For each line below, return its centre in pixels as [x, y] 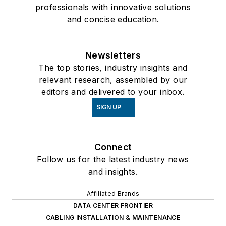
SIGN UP [108, 107]
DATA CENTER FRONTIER [113, 206]
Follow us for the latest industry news [113, 160]
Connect [113, 147]
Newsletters [113, 55]
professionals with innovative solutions [113, 7]
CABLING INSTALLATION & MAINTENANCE [113, 218]
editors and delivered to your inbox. [113, 92]
